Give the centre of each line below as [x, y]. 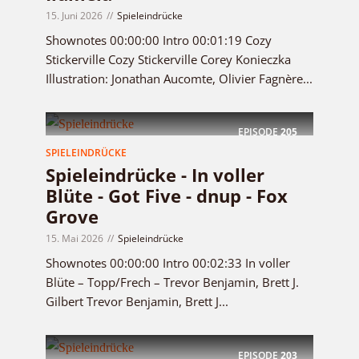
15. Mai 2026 [75, 239]
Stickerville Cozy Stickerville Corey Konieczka [168, 59]
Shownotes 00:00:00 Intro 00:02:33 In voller [168, 263]
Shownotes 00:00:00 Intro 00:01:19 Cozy [159, 40]
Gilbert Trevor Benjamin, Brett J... [137, 302]
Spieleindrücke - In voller [155, 175]
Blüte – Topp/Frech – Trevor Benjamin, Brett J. [172, 282]
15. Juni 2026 [74, 15]
